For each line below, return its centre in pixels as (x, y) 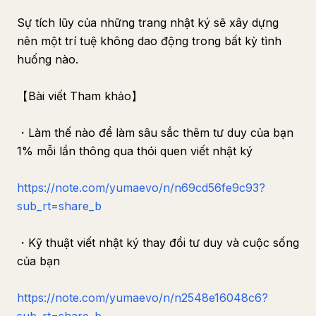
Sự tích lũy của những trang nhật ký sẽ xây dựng (148, 23)
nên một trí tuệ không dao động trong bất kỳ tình (149, 41)
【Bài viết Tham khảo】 (80, 96)
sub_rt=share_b (59, 206)
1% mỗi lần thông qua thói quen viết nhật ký (135, 151)
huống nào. (48, 59)
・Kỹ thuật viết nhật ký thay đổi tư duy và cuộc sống (158, 243)
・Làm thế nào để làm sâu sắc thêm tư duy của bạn (155, 133)
